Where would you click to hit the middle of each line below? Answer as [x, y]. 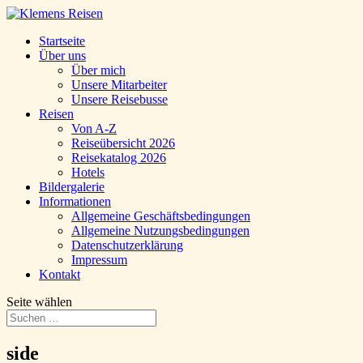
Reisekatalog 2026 [119, 158]
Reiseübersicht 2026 [123, 143]
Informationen [75, 201]
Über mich [98, 70]
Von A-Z [94, 128]
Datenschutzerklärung [127, 245]
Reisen [56, 114]
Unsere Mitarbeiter [119, 85]
